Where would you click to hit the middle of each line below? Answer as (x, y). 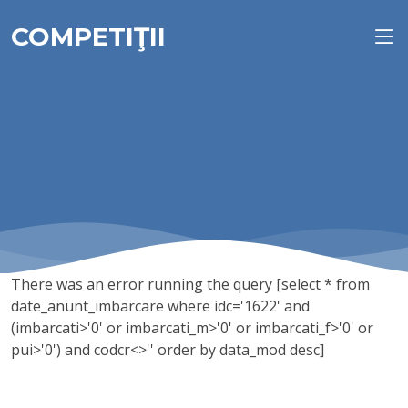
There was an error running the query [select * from (190, 284)
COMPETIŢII (88, 36)
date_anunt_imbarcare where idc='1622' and (160, 306)
